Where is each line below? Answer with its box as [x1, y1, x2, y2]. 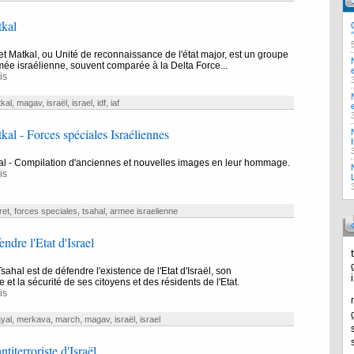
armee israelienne [109, 206, 178, 216]
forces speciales [13, 206, 77, 216]
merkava [16, 314, 51, 324]
